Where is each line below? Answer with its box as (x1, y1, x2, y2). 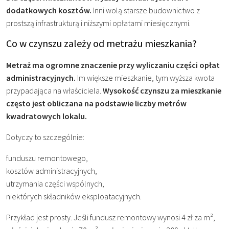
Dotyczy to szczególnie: (6, 132, 84, 143)
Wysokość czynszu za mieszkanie (103, 85, 221, 96)
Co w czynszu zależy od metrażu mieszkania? (6, 36, 197, 50)
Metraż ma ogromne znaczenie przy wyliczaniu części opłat (6, 60, 220, 71)
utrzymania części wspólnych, (6, 178, 104, 189)
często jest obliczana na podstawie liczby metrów (6, 98, 187, 109)
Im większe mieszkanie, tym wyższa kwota (76, 73, 215, 83)
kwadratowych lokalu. (6, 111, 87, 122)
